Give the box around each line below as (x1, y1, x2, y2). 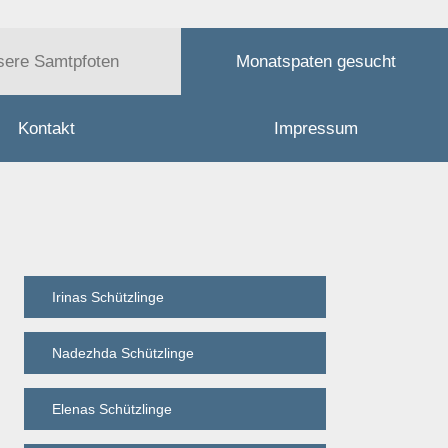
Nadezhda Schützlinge (52, 345, 194, 362)
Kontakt (18, 119, 76, 139)
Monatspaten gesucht (235, 52, 396, 71)
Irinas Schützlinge (52, 289, 164, 306)
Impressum (273, 119, 358, 139)
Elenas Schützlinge (52, 401, 172, 418)
